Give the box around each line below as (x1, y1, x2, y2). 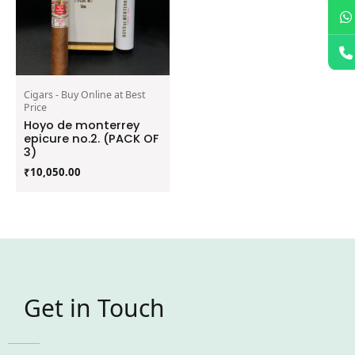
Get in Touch (24, 291, 165, 324)
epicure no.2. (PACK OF (24, 131, 158, 147)
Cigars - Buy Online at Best (24, 88, 145, 102)
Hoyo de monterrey (24, 117, 139, 134)
